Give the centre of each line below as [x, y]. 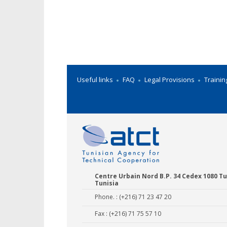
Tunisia [107, 183]
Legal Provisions [169, 80]
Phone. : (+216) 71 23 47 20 [133, 197]
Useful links [95, 80]
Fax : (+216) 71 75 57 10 [128, 214]
